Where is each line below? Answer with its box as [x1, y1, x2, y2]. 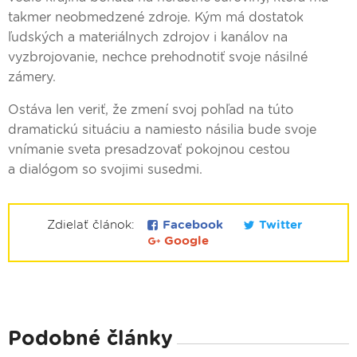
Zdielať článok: [47, 218, 139, 233]
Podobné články [8, 326, 173, 351]
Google [160, 233, 209, 249]
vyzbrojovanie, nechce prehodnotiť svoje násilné [8, 49, 308, 65]
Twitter [255, 218, 302, 233]
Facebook [159, 218, 227, 233]
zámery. [8, 69, 56, 85]
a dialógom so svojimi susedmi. [8, 162, 202, 178]
